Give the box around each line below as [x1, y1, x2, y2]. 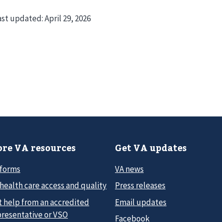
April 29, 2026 [45, 13, 91, 24]
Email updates [115, 196, 166, 208]
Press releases [115, 180, 166, 191]
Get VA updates [115, 141, 187, 154]
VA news [115, 163, 144, 174]
